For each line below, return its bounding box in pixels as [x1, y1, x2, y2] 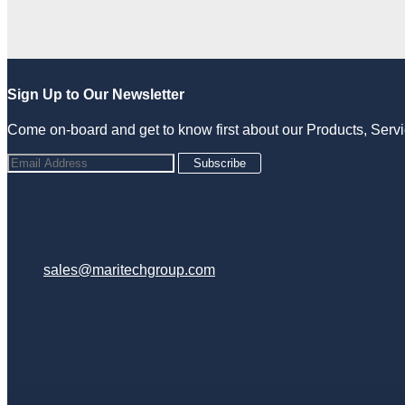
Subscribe [193, 156, 246, 171]
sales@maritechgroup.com [43, 262, 215, 278]
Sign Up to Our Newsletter [7, 87, 184, 103]
